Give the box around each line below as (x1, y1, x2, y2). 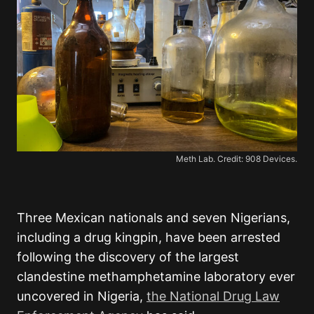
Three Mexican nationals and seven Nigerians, (17, 210, 290, 226)
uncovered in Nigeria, (17, 289, 146, 304)
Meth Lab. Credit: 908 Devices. (176, 153, 297, 165)
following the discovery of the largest (17, 250, 239, 265)
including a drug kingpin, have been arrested (17, 230, 280, 245)
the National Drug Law (146, 289, 280, 304)
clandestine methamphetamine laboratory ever (17, 269, 295, 285)
